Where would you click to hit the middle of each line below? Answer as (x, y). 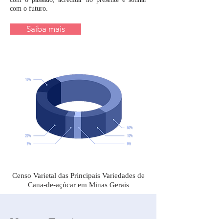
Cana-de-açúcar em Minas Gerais (78, 185)
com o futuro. (30, 9)
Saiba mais (45, 29)
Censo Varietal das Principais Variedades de (78, 175)
